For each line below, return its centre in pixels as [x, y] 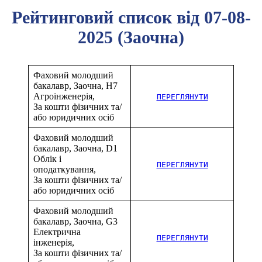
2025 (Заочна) [131, 37]
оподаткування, [65, 169]
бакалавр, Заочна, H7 [75, 85]
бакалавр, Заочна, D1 [75, 148]
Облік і [47, 158]
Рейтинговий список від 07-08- [131, 17]
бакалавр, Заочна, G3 [75, 221]
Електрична [57, 232]
